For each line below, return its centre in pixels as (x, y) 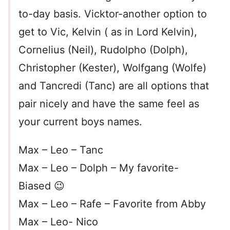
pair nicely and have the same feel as (109, 104)
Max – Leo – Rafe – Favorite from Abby (112, 204)
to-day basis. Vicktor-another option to (113, 14)
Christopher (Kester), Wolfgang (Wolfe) (112, 68)
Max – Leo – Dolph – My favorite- (99, 168)
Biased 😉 (42, 186)
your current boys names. (80, 122)
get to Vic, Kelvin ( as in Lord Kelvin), (108, 32)
